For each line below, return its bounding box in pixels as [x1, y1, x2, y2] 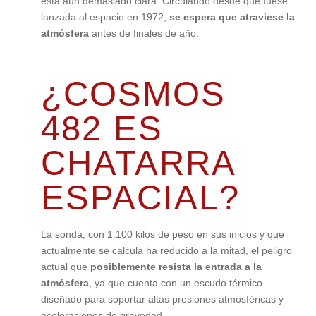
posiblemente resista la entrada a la [90, 261, 262, 273]
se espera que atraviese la [169, 11, 295, 23]
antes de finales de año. [88, 28, 199, 39]
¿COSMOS [40, 75, 226, 114]
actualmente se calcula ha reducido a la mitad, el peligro [40, 245, 292, 257]
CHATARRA [40, 144, 234, 183]
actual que [40, 261, 90, 273]
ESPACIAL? [40, 178, 240, 217]
